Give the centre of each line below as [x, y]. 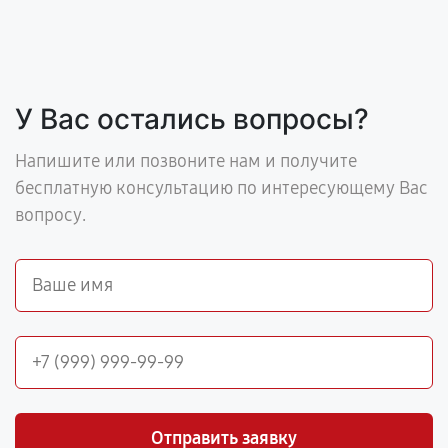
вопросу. [50, 215]
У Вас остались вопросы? [192, 119]
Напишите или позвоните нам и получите [186, 161]
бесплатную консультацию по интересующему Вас [221, 188]
